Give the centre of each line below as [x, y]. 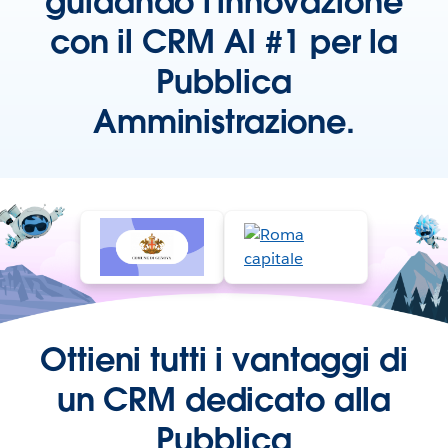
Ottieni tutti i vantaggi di [224, 359]
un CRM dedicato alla [224, 399]
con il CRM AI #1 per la [223, 41]
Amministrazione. [223, 121]
